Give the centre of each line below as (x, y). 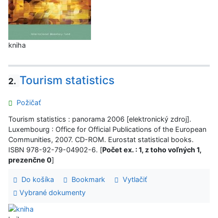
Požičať (27, 102)
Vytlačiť (133, 179)
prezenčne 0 (30, 160)
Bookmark (86, 179)
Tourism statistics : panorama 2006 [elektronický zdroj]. (100, 119)
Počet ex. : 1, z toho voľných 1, (152, 149)
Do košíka (36, 179)
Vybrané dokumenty (51, 193)
